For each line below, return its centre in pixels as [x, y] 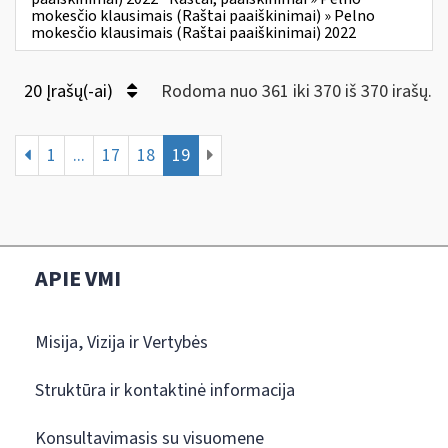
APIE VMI [78, 278]
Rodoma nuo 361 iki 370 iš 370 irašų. [296, 91]
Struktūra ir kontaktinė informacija [165, 390]
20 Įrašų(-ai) [70, 91]
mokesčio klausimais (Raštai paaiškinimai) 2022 [193, 32]
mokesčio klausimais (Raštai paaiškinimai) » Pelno [203, 15]
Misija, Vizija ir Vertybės [121, 342]
